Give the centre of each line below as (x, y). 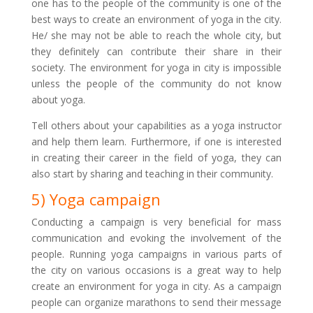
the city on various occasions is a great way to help (156, 270)
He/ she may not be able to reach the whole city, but (156, 35)
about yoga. (58, 100)
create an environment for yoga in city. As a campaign (156, 286)
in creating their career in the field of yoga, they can (156, 158)
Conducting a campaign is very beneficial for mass (156, 222)
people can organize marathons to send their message (156, 302)
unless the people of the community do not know (156, 83)
